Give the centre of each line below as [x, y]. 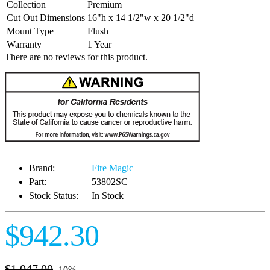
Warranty [24, 45]
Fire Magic [112, 168]
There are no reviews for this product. [76, 57]
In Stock [108, 196]
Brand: [42, 168]
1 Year [99, 45]
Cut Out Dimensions [46, 18]
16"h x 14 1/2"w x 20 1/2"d [141, 18]
